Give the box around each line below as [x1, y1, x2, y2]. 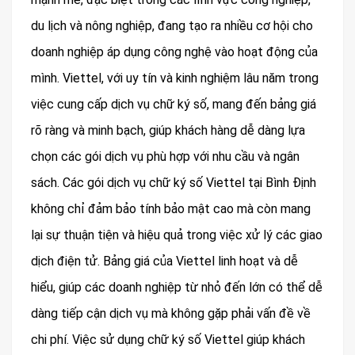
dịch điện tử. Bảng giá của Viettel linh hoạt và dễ [31, 254, 298, 269]
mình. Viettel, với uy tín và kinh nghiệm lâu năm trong [31, 71, 319, 86]
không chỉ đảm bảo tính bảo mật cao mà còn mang [31, 201, 311, 216]
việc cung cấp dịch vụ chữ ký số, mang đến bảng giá [31, 97, 316, 112]
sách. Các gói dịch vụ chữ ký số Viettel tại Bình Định [31, 175, 316, 190]
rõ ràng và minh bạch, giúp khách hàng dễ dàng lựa [31, 123, 305, 138]
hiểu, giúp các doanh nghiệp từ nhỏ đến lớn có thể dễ [31, 280, 323, 295]
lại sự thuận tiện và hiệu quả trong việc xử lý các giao [31, 227, 323, 242]
